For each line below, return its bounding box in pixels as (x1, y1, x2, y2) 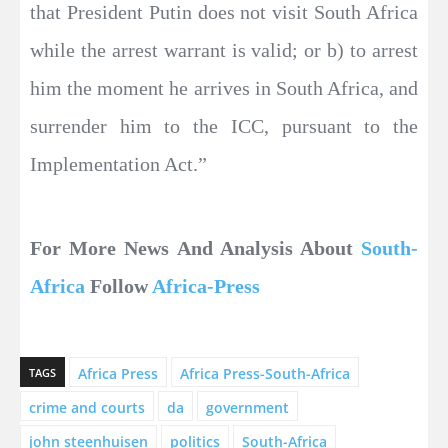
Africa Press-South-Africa (180, 364, 350, 383)
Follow (85, 275, 152, 297)
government (206, 398, 289, 417)
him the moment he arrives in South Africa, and (30, 77, 418, 99)
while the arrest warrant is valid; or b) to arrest (30, 39, 418, 61)
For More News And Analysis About (30, 237, 361, 259)
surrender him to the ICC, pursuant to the (30, 115, 418, 137)
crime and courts (29, 398, 145, 417)
